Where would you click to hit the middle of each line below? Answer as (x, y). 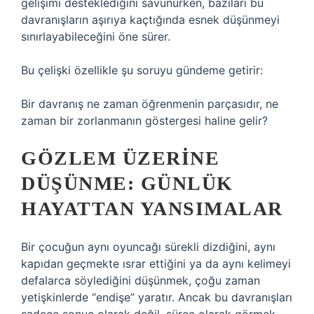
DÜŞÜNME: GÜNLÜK (127, 183)
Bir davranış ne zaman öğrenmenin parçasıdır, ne (150, 104)
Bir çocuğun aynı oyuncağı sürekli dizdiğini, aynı (148, 247)
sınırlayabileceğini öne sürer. (96, 36)
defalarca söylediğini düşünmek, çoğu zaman (141, 280)
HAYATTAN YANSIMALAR (152, 209)
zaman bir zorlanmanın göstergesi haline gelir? (144, 121)
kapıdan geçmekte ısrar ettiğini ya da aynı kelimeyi (156, 264)
